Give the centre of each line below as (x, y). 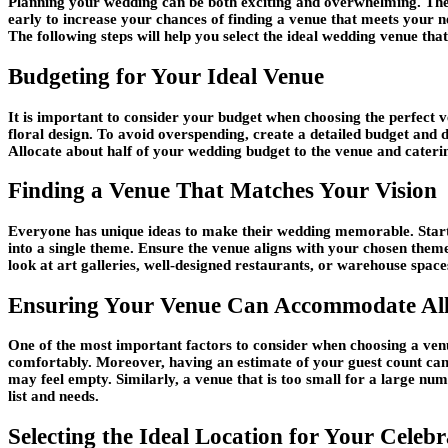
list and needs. (53, 396)
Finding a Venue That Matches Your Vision (222, 191)
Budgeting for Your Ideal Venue (166, 76)
